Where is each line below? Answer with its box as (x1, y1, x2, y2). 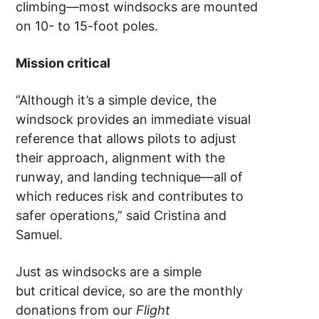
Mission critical (16, 56, 114, 71)
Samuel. (16, 227, 70, 243)
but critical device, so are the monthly (16, 283, 244, 299)
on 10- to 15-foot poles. (16, 19, 162, 34)
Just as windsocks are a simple (16, 264, 202, 280)
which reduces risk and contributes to (16, 189, 244, 204)
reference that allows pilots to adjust (16, 131, 237, 147)
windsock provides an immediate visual (16, 112, 251, 127)
